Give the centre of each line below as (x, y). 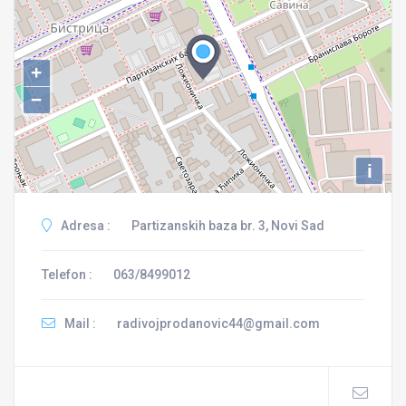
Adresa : (84, 226)
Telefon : (67, 275)
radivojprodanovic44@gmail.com (218, 324)
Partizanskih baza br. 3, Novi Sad (228, 226)
